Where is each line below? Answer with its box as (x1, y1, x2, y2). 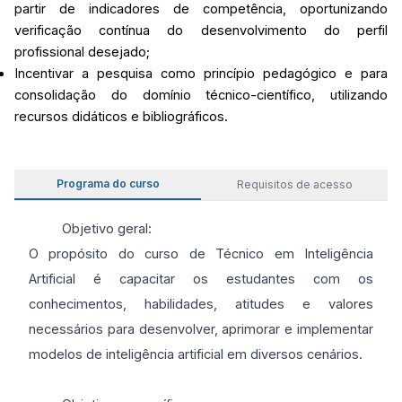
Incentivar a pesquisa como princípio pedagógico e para (14, 66, 388, 82)
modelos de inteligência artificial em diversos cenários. (29, 346, 363, 363)
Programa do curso (56, 177, 160, 190)
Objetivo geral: (62, 221, 153, 237)
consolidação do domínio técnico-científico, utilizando (14, 87, 388, 103)
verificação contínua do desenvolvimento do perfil (14, 22, 388, 39)
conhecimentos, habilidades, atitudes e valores (29, 296, 373, 312)
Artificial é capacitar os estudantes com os (29, 271, 373, 287)
